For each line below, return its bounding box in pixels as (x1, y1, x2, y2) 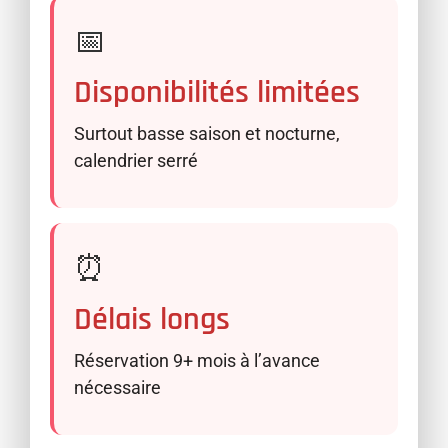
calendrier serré (74, 149, 198, 171)
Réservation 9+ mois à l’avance (74, 349, 320, 371)
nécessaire (74, 376, 161, 398)
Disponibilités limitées (74, 71, 360, 113)
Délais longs (74, 298, 230, 340)
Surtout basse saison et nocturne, (74, 122, 340, 144)
